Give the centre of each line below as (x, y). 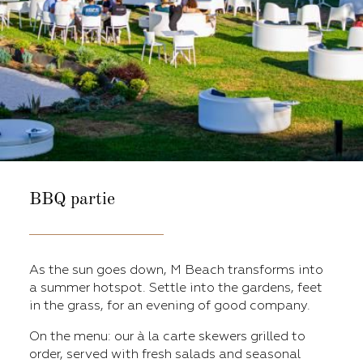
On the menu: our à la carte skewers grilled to (167, 336)
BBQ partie (72, 199)
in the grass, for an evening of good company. (170, 305)
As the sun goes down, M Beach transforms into (176, 269)
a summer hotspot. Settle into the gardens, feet (176, 287)
